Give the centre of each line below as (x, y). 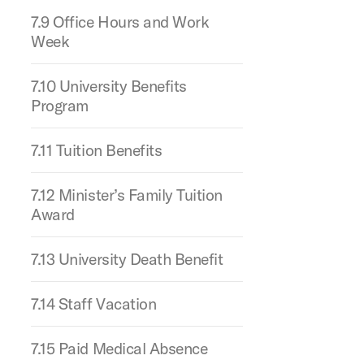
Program (60, 105)
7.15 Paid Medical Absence (119, 348)
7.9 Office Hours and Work (120, 22)
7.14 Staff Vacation (94, 303)
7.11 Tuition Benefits (97, 150)
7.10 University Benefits (109, 86)
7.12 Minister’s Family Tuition (127, 195)
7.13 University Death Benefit (127, 259)
